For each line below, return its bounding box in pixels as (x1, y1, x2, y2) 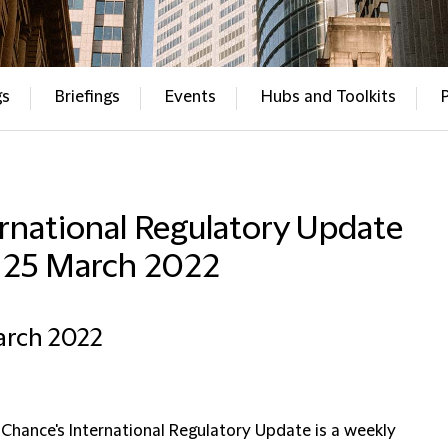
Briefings (54, 88, 120, 106)
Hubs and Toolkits (260, 88, 396, 106)
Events (164, 88, 216, 106)
